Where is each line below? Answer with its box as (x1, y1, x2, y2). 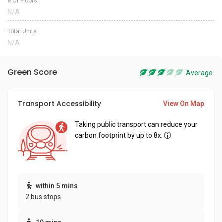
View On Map (163, 100, 204, 108)
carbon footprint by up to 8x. (75, 131, 163, 139)
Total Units (7, 28, 37, 35)
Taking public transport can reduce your (75, 120, 198, 128)
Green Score (7, 66, 57, 78)
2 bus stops (25, 193, 61, 201)
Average (186, 69, 213, 77)
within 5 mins (36, 182, 78, 190)
